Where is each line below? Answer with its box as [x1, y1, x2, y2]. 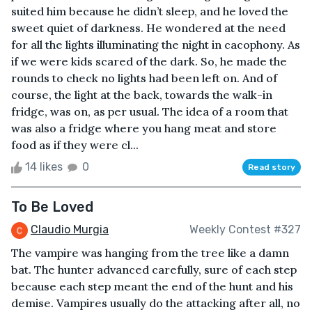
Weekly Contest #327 [189, 223, 301, 237]
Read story [248, 162, 295, 172]
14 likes [22, 159, 65, 173]
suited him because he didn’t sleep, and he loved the [11, 3, 288, 18]
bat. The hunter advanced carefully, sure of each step [11, 262, 297, 276]
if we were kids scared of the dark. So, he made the [11, 54, 287, 68]
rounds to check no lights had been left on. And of [11, 70, 277, 85]
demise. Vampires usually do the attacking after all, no [11, 295, 300, 310]
